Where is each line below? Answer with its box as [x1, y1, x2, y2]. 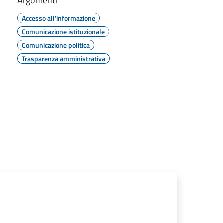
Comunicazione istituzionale [21, 26, 105, 37]
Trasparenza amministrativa [21, 53, 105, 64]
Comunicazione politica [21, 39, 90, 50]
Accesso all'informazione [21, 12, 95, 23]
